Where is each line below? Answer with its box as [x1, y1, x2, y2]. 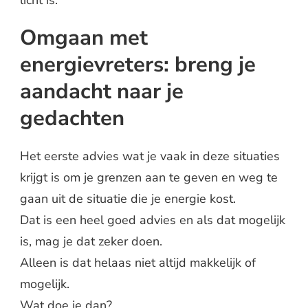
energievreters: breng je [20, 49, 256, 79]
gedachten [20, 103, 124, 133]
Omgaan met [20, 23, 148, 52]
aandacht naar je [20, 76, 184, 106]
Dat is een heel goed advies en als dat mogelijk [20, 211, 285, 228]
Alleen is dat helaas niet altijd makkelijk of [20, 254, 256, 271]
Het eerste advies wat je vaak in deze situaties [20, 147, 280, 164]
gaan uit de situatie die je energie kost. [20, 190, 236, 207]
